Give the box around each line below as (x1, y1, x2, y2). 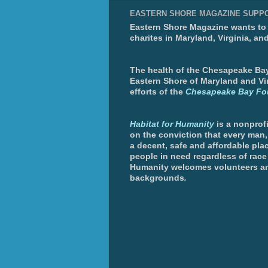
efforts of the (130, 87, 183, 96)
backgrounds (130, 173, 184, 182)
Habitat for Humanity (130, 119, 214, 129)
